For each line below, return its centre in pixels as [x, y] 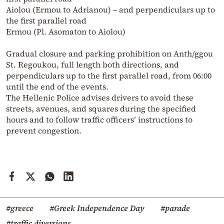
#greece [20, 208]
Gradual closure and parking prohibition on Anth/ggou [109, 54]
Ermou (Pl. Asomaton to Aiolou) [66, 32]
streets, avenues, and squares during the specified [101, 109]
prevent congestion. [44, 131]
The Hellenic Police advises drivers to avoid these [100, 98]
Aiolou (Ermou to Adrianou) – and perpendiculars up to [110, 10]
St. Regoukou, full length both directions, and [92, 65]
